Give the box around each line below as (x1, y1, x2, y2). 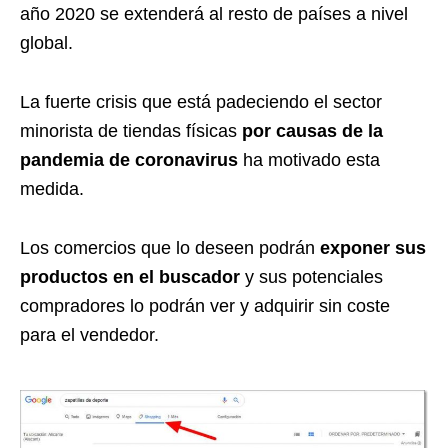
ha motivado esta (238, 149, 380, 170)
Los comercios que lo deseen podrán (20, 237, 320, 258)
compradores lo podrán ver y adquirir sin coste (20, 295, 390, 316)
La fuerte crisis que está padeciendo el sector (20, 91, 382, 112)
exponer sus (320, 237, 426, 258)
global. (20, 32, 73, 53)
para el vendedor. (20, 324, 159, 345)
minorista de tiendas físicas (20, 120, 242, 141)
